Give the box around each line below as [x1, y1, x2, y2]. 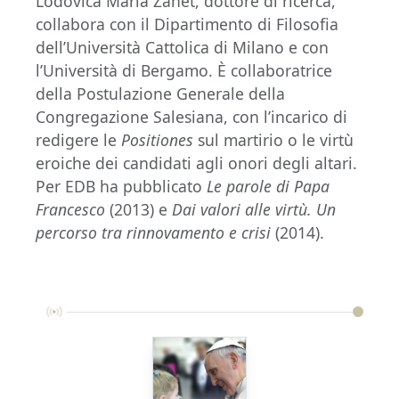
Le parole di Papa [207, 175, 330, 197]
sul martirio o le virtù [198, 128, 354, 151]
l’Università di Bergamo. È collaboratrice [36, 59, 332, 81]
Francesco [36, 198, 110, 220]
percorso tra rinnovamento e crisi [36, 221, 271, 243]
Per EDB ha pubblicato [36, 175, 207, 197]
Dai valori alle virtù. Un [172, 198, 336, 220]
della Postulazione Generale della [36, 82, 285, 104]
